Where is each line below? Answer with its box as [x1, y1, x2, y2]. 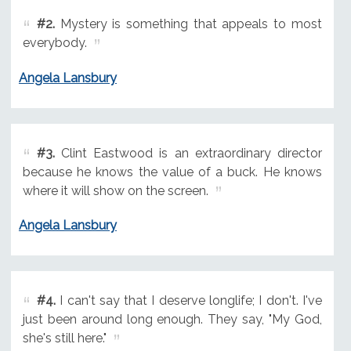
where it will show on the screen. [22, 183, 208, 198]
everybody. [22, 34, 87, 50]
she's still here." [22, 331, 107, 346]
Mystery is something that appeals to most [54, 16, 322, 31]
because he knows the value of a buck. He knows [22, 164, 322, 179]
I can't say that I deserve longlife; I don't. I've [55, 293, 322, 309]
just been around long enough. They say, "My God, [22, 312, 322, 327]
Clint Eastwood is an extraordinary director [54, 145, 322, 161]
